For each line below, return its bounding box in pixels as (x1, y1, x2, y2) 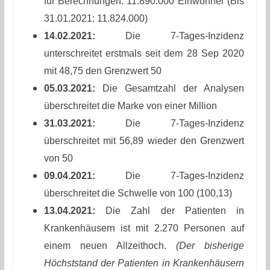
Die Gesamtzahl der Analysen (95, 83, 245, 94)
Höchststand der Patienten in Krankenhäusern (43, 258, 245, 269)
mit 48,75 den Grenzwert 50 (43, 66, 162, 77)
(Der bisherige (176, 240, 245, 251)
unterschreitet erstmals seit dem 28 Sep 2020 (43, 48, 245, 59)
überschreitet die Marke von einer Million (43, 101, 217, 111)
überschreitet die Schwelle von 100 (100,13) (43, 188, 232, 199)
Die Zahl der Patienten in (95, 206, 245, 216)
